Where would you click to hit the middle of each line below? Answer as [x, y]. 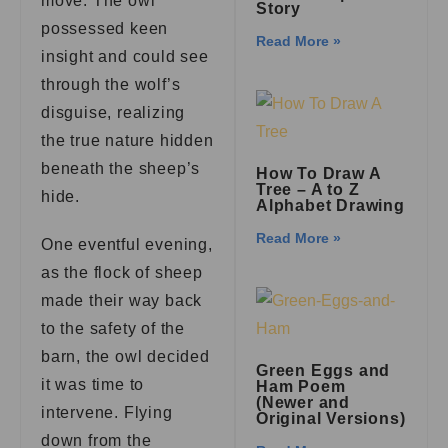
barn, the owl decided [125, 356]
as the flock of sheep [122, 272]
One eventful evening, [127, 244]
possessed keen [105, 28]
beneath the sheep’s [121, 168]
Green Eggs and [323, 371]
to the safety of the [113, 328]
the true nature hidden [127, 140]
